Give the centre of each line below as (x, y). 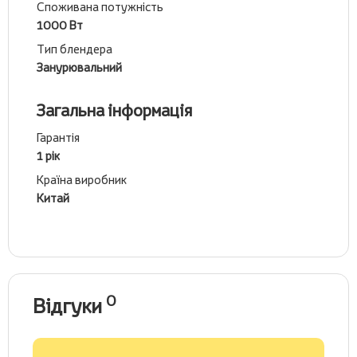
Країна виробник (82, 180)
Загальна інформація (114, 110)
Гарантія (58, 137)
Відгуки (69, 306)
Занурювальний (79, 67)
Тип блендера (75, 49)
